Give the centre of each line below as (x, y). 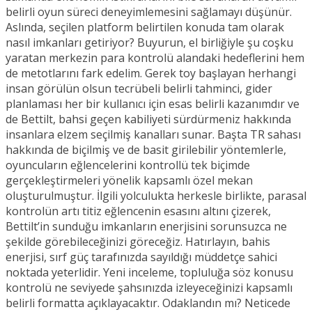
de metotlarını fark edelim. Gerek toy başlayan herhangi (151, 73)
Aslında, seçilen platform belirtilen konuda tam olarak (145, 27)
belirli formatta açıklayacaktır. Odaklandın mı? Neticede (148, 303)
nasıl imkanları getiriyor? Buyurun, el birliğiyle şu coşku (149, 42)
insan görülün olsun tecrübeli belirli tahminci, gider (139, 88)
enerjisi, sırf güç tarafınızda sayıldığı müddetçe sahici (141, 257)
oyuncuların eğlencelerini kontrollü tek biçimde (128, 165)
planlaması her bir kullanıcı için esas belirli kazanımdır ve (153, 103)
